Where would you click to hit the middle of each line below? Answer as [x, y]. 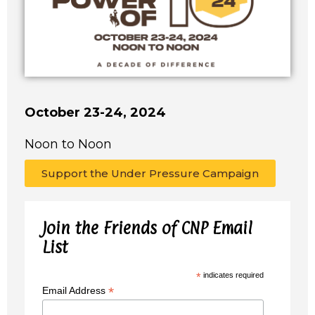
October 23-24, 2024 [95, 112]
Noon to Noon [68, 144]
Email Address [75, 290]
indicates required [232, 275]
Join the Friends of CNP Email [147, 228]
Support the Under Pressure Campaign [150, 173]
